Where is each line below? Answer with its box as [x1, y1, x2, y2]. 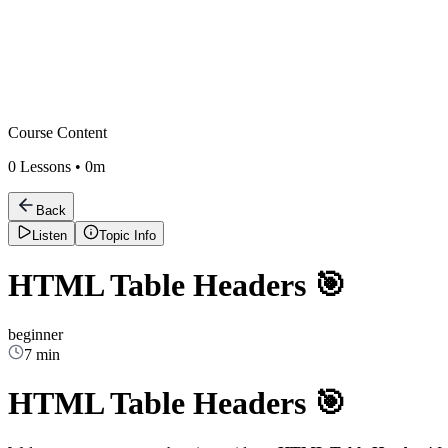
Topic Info [99, 228, 156, 243]
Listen [32, 228, 67, 243]
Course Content [8, 124, 107, 141]
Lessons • [16, 158, 85, 175]
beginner [8, 325, 63, 343]
